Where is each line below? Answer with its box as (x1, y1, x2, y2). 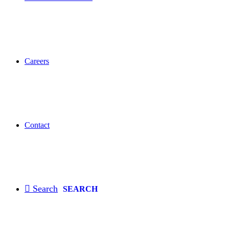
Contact (25, 121, 50, 129)
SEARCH (63, 185, 98, 193)
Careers (25, 57, 49, 65)
